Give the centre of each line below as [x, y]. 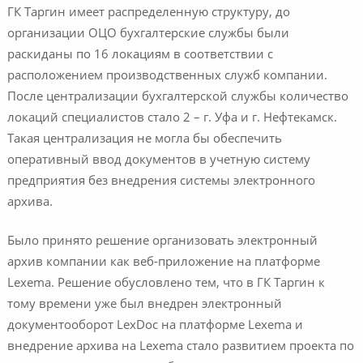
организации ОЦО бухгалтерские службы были [148, 34]
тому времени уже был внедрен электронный [144, 305]
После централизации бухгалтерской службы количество [177, 97]
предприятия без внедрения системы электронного [161, 181]
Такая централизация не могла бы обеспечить [144, 139]
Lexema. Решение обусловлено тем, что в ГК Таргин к [166, 284]
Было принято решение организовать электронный [162, 242]
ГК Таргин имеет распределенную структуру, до [148, 13]
